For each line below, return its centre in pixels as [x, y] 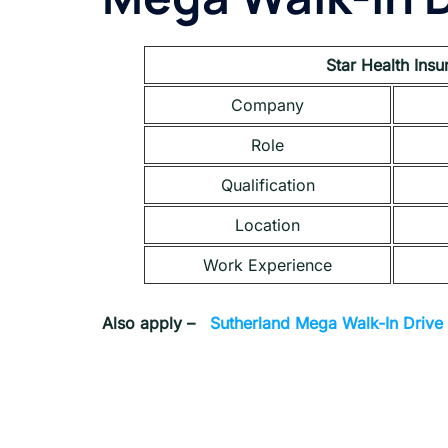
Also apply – [156, 323]
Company [267, 105]
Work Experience [267, 265]
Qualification [267, 185]
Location [267, 225]
